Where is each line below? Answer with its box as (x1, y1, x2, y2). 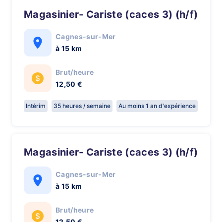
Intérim (26, 102, 46, 110)
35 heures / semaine (54, 102, 111, 110)
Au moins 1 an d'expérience (118, 102, 196, 110)
